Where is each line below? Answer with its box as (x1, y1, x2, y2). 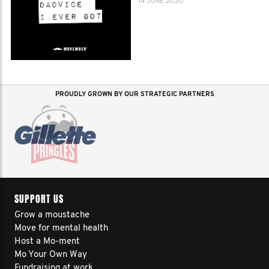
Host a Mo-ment (14, 237, 80, 246)
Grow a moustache (14, 211, 89, 220)
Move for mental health (14, 224, 108, 233)
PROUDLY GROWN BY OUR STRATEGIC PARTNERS (55, 91, 214, 98)
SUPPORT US (14, 192, 64, 206)
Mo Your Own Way (14, 250, 87, 259)
